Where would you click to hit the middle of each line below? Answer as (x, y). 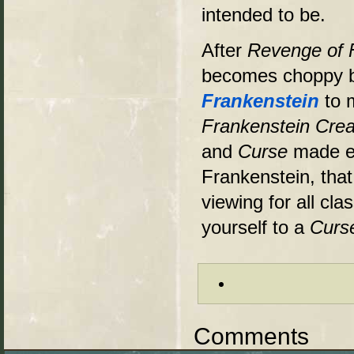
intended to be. (264, 14)
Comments (251, 336)
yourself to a (256, 228)
